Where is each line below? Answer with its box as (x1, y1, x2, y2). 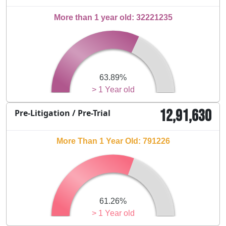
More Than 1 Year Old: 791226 (56, 137, 170, 146)
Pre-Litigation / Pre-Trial (15, 107, 110, 119)
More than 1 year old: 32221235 (53, 13, 173, 22)
